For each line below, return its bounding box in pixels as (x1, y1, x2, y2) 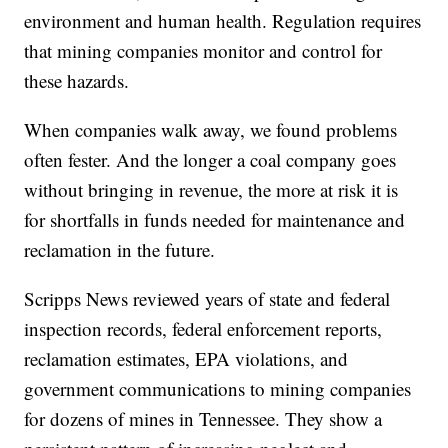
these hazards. (24, 67, 130, 93)
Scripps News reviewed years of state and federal (24, 285, 391, 311)
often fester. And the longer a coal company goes (24, 146, 397, 172)
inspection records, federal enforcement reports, (24, 315, 383, 341)
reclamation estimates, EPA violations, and (24, 345, 349, 371)
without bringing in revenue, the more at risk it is (24, 176, 399, 202)
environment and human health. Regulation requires (24, 7, 422, 33)
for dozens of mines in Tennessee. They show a (24, 405, 383, 431)
